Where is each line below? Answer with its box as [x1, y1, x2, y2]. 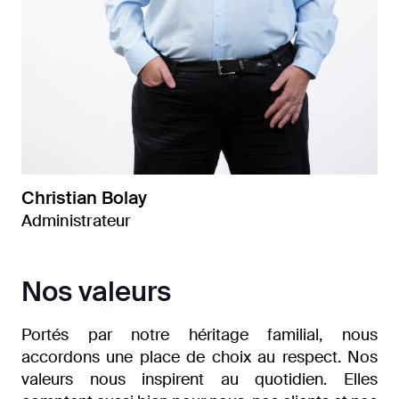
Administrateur [21, 209, 131, 232]
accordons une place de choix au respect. [21, 346, 341, 368]
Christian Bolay [21, 185, 147, 209]
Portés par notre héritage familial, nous [21, 323, 378, 346]
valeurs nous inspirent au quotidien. [21, 368, 328, 390]
